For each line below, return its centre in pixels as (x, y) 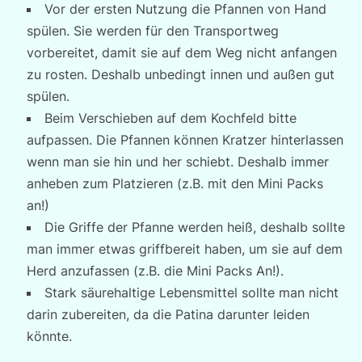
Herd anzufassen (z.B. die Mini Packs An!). (155, 271)
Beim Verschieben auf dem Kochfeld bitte (170, 118)
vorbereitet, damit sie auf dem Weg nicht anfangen (181, 53)
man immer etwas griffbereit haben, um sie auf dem (184, 249)
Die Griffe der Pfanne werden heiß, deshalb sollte (194, 227)
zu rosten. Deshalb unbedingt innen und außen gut (180, 74)
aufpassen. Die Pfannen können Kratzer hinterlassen (185, 140)
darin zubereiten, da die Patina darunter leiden (168, 314)
